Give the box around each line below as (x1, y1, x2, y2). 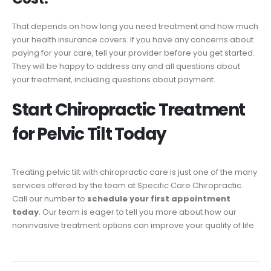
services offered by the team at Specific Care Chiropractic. (12, 179, 243, 191)
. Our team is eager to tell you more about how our (39, 206, 237, 218)
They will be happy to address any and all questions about (12, 60, 240, 73)
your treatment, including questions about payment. (12, 74, 215, 86)
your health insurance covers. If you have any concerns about (12, 34, 253, 46)
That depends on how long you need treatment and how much (12, 21, 258, 33)
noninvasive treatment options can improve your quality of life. (12, 219, 256, 231)
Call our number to (12, 192, 87, 204)
